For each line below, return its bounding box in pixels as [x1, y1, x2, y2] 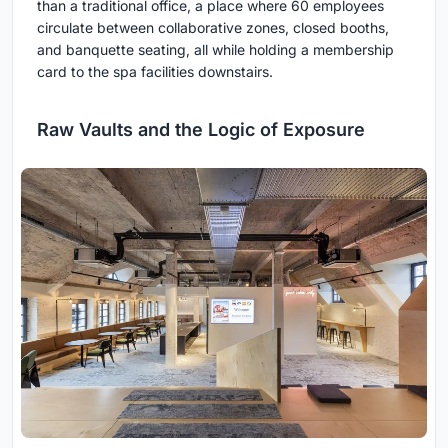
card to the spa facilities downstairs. [37, 62, 273, 80]
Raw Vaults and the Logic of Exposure [37, 118, 365, 140]
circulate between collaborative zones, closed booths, [37, 18, 389, 36]
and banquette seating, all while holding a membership [37, 40, 394, 58]
